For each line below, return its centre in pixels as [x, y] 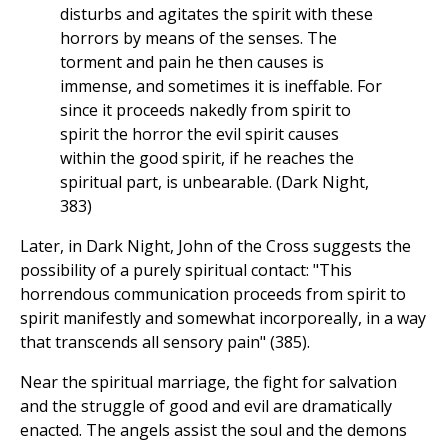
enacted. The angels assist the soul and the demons [213, 430]
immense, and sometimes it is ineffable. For [221, 86]
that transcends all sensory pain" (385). [165, 342]
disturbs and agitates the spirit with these [216, 14]
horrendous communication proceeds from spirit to [213, 294]
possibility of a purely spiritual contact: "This [186, 270]
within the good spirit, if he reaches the [207, 158]
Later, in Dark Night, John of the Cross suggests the [215, 246]
